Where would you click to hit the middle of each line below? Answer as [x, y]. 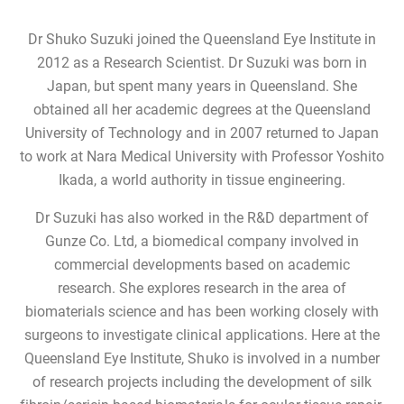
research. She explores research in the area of [202, 288]
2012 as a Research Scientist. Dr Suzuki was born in [202, 63]
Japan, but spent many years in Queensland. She [202, 86]
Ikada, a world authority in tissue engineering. [202, 180]
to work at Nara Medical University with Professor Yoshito [202, 156]
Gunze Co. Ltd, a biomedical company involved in [202, 241]
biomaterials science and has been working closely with [202, 312]
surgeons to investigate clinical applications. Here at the [202, 335]
